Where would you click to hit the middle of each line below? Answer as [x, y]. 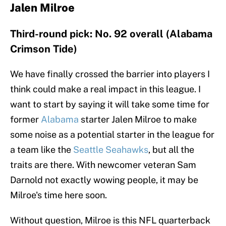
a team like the [42, 150]
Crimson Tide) [44, 49]
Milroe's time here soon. [59, 195]
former [25, 120]
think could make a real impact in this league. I [105, 89]
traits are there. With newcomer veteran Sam [103, 165]
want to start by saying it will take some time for [110, 104]
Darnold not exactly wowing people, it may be [104, 180]
